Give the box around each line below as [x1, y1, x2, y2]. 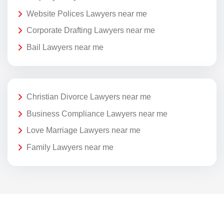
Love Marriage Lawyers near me [26, 126, 140, 135]
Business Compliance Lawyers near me [26, 109, 167, 118]
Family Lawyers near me [26, 142, 113, 151]
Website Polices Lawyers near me [26, 9, 147, 18]
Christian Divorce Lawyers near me [26, 92, 151, 101]
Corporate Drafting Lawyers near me [26, 26, 155, 35]
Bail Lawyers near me [26, 42, 103, 51]
